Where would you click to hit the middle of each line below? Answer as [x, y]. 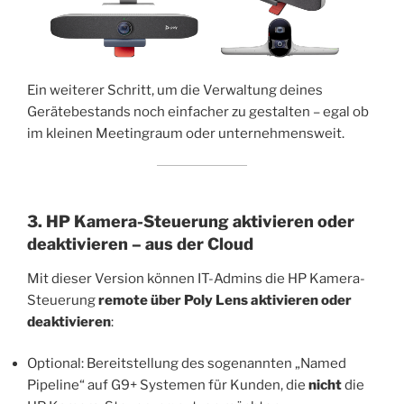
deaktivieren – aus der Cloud [140, 244]
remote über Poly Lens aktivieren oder [225, 300]
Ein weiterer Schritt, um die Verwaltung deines [175, 91]
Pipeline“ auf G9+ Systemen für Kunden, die [168, 386]
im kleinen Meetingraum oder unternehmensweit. [186, 134]
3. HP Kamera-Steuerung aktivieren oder [191, 222]
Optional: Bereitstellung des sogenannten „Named [187, 364]
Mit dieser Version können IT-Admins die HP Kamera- [196, 278]
